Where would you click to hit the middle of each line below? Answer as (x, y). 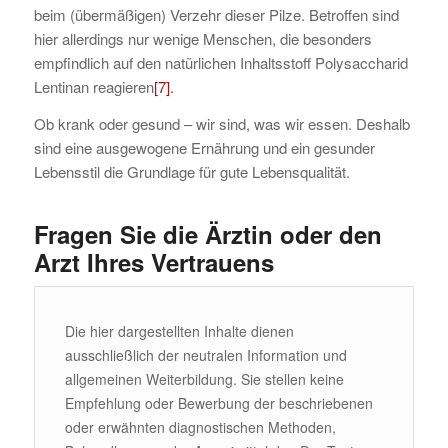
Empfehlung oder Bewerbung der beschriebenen (218, 402)
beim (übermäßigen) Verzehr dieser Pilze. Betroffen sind (216, 15)
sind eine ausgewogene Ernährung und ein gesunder (204, 148)
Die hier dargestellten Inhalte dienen (179, 330)
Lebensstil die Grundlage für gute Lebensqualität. (191, 172)
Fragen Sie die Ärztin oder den (207, 234)
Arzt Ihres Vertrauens (153, 262)
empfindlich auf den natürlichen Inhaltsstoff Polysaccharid (220, 63)
